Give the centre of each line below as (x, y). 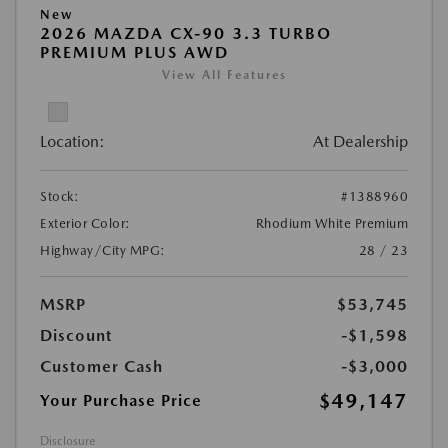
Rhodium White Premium (331, 223)
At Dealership (360, 141)
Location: (72, 141)
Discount (76, 335)
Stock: (59, 196)
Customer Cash (101, 366)
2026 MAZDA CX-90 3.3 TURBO (186, 33)
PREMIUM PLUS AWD (134, 52)
